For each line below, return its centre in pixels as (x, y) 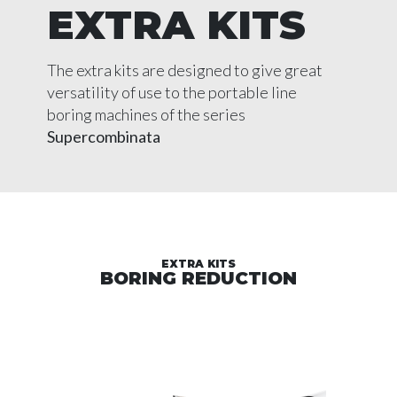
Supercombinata (104, 136)
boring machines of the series (146, 114)
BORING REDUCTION (198, 278)
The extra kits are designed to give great (185, 70)
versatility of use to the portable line (172, 92)
